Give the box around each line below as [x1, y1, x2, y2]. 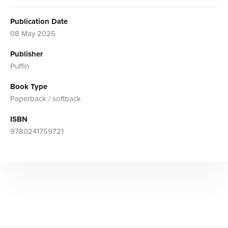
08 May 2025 [10, 29, 55, 39]
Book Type [10, 82, 47, 92]
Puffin [10, 62, 29, 71]
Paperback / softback [10, 94, 81, 104]
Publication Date [10, 17, 68, 26]
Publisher [10, 49, 43, 59]
